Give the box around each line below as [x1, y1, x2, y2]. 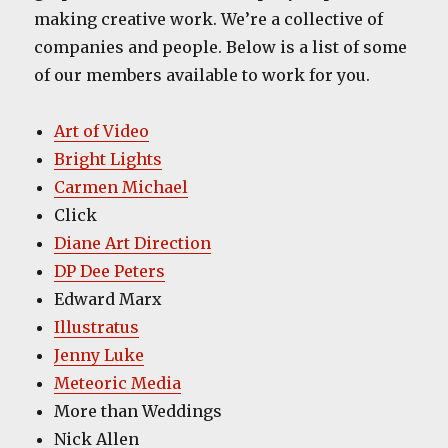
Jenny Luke [54, 345, 145, 365]
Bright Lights [54, 149, 163, 169]
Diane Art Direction [54, 233, 212, 253]
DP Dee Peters [54, 261, 166, 281]
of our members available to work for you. [34, 65, 371, 85]
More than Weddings [54, 401, 223, 421]
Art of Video [54, 121, 150, 141]
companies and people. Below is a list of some [34, 37, 408, 57]
